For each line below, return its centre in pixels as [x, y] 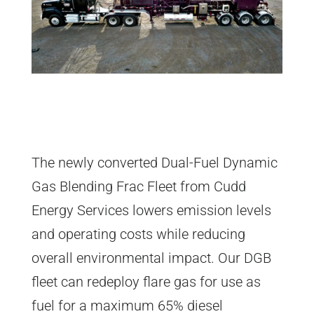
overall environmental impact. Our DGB [151, 258]
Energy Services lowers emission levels [151, 211]
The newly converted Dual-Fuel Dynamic [154, 163]
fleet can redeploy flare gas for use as [146, 282]
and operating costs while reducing [138, 234]
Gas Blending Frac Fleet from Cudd [138, 187]
